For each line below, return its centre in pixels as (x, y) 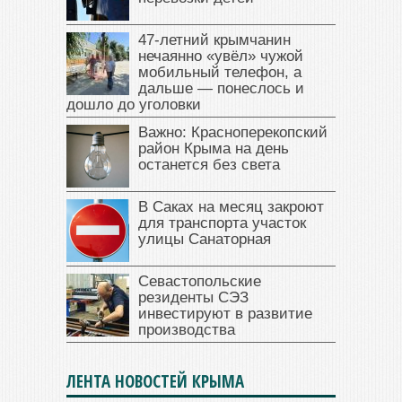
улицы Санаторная (205, 239)
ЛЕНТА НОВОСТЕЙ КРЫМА (155, 381)
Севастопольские (200, 281)
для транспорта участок (222, 223)
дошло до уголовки (134, 104)
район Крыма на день (214, 148)
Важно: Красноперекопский (233, 132)
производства (187, 329)
